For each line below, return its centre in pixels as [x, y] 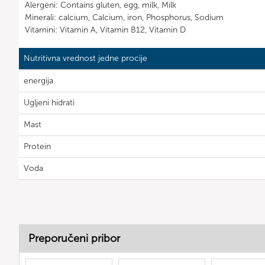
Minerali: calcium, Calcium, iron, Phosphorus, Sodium [124, 17]
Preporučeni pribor [74, 238]
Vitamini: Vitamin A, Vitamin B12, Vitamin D [105, 30]
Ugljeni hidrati [49, 103]
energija [38, 81]
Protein [37, 146]
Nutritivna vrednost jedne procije [85, 58]
